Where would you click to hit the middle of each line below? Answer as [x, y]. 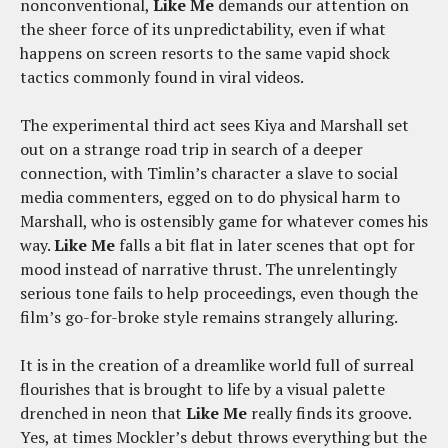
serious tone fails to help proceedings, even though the [219, 292]
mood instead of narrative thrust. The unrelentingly [208, 268]
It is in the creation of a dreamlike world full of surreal [217, 364]
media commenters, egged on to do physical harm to [210, 196]
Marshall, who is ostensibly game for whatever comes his [224, 220]
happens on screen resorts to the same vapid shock [205, 52]
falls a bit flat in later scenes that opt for [265, 244]
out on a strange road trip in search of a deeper [191, 148]
